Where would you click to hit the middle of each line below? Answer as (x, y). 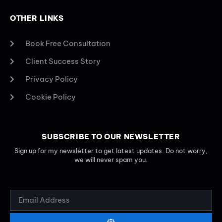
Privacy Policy (51, 79)
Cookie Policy (50, 97)
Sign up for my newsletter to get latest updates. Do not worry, (111, 151)
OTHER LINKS (37, 18)
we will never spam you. (111, 160)
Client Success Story (63, 61)
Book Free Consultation (68, 44)
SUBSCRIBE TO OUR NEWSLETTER (111, 137)
